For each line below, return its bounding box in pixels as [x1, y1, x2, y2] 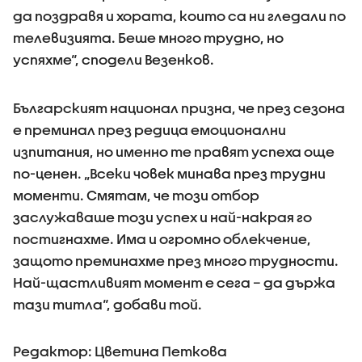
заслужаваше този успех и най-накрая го [13, 208, 312, 225]
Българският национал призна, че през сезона [13, 99, 345, 116]
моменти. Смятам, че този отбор [13, 187, 259, 203]
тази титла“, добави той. [13, 296, 202, 312]
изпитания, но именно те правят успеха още [13, 143, 335, 159]
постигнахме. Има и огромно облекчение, [13, 230, 311, 246]
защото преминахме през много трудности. [13, 252, 339, 268]
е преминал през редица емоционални [13, 121, 286, 137]
